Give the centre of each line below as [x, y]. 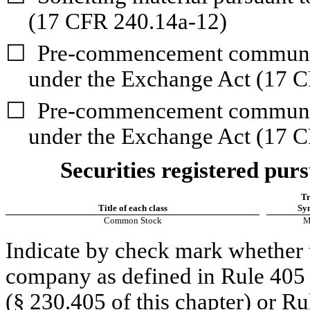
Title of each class [133, 208]
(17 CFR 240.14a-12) [127, 22]
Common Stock [133, 221]
